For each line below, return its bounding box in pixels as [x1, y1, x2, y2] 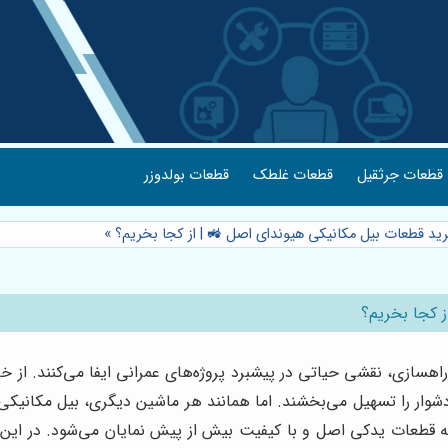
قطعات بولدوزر [144, 164, 229, 187]
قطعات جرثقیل [357, 164, 443, 187]
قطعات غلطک [253, 164, 333, 187]
